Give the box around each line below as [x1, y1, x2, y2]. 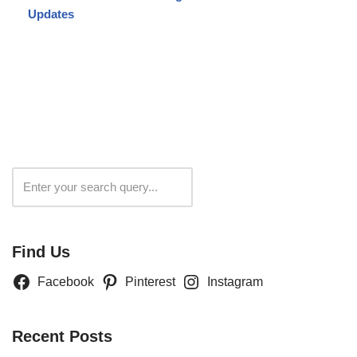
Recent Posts [12, 327, 112, 345]
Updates [28, 6, 74, 21]
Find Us [12, 242, 70, 261]
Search [213, 179, 252, 194]
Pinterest [125, 274, 176, 288]
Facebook [37, 274, 94, 288]
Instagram [206, 274, 263, 288]
